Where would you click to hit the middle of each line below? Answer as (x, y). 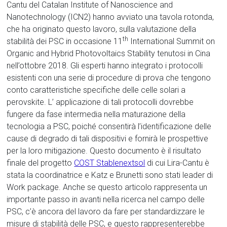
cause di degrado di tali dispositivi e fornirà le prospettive (108, 139)
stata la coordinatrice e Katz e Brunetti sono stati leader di (110, 175)
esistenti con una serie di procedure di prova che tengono (109, 78)
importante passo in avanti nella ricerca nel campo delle (106, 200)
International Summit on (172, 42)
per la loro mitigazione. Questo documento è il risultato (104, 151)
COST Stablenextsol (110, 163)
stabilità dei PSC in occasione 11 (65, 42)
